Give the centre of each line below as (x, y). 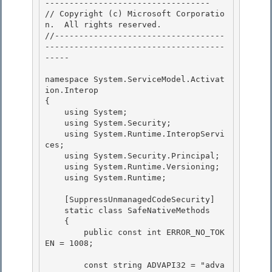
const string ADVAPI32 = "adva (64, 265)
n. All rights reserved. (103, 25)
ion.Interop (74, 90)
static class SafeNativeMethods (55, 211)
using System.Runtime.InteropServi (55, 134)
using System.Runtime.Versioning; (55, 167)
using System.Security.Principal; (55, 156)
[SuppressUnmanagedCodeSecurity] (55, 200)
